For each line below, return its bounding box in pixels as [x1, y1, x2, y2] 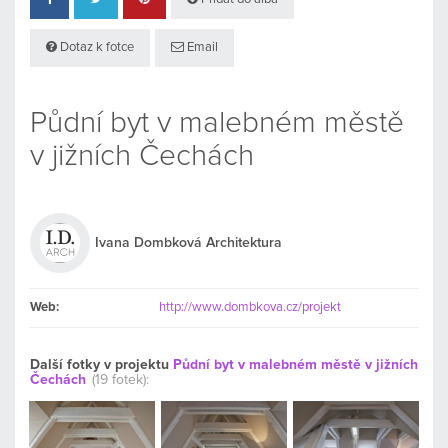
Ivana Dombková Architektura [95, 235, 282, 250]
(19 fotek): [92, 372, 149, 387]
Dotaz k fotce [57, 40, 134, 54]
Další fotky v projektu [30, 357, 173, 372]
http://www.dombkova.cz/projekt [159, 300, 342, 314]
